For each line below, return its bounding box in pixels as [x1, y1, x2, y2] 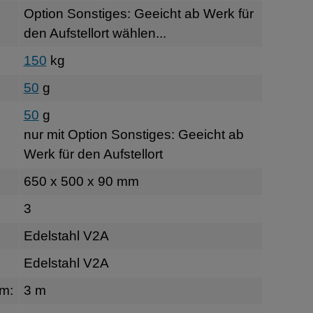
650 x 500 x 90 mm [23, 173, 139, 189]
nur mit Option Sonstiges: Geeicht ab [23, 126, 244, 142]
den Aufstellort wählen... [23, 25, 166, 41]
